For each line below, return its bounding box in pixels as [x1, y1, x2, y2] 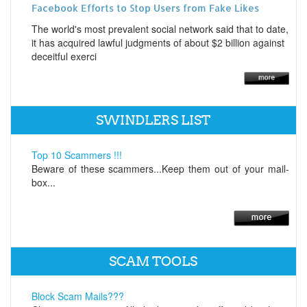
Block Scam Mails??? [31, 289, 124, 304]
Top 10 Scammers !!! [31, 148, 122, 162]
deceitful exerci [31, 49, 97, 64]
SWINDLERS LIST [96, 112, 211, 129]
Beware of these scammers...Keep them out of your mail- [31, 162, 289, 176]
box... [31, 175, 56, 190]
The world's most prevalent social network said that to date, [31, 22, 288, 36]
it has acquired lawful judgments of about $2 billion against [31, 36, 284, 50]
